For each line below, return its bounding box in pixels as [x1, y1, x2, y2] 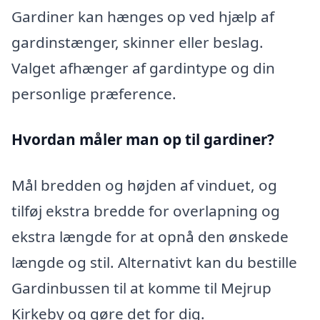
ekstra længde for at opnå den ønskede [11, 226, 289, 246]
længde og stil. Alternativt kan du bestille [11, 251, 297, 272]
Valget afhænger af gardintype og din [11, 58, 275, 79]
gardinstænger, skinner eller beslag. [11, 32, 264, 53]
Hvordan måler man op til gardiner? [11, 129, 274, 150]
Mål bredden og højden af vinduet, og [11, 174, 277, 195]
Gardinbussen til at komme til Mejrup [11, 277, 271, 298]
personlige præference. [11, 84, 176, 104]
